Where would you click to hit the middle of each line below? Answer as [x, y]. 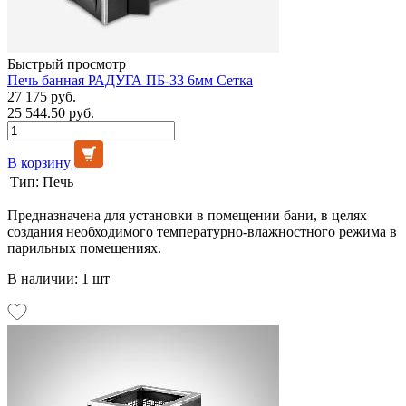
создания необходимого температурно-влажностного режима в [202, 231]
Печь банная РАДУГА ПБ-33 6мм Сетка [130, 80]
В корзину [39, 162]
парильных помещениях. [84, 247]
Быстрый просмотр [67, 63]
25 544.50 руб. [51, 112]
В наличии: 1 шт [58, 278]
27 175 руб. [42, 96]
